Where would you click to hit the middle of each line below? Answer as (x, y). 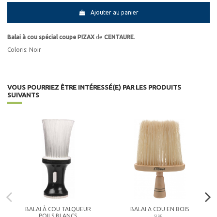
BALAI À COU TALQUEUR (58, 209)
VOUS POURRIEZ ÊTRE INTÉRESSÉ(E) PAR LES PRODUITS (94, 87)
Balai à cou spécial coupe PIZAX (51, 37)
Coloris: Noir (24, 49)
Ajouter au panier (114, 12)
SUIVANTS (23, 95)
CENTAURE (119, 37)
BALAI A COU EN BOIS (159, 209)
